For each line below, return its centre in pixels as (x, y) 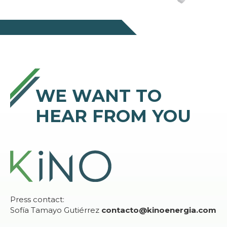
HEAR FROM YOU (113, 116)
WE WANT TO (99, 96)
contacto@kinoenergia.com (159, 210)
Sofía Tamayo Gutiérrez (56, 210)
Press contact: (37, 200)
